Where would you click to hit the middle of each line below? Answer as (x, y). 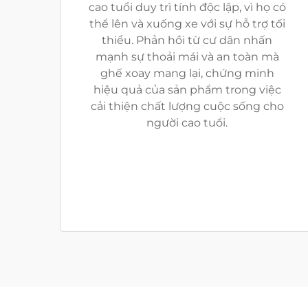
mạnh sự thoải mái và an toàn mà (187, 57)
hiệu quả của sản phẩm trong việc (187, 90)
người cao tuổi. (187, 123)
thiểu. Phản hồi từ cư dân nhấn (187, 40)
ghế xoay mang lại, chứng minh (187, 73)
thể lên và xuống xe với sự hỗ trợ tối (187, 24)
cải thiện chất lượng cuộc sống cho (187, 106)
